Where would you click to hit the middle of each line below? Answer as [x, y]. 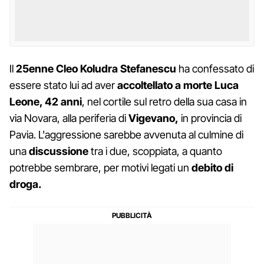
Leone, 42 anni [46, 101]
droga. [27, 184]
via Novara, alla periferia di [69, 118]
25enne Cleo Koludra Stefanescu [95, 68]
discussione [59, 151]
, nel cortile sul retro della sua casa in [164, 101]
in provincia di [210, 118]
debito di [212, 167]
